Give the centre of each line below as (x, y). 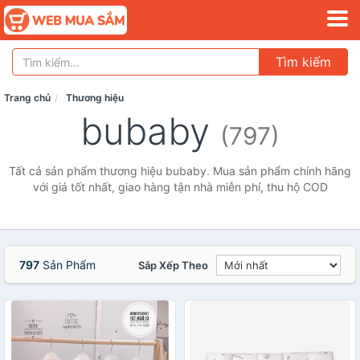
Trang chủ (27, 98)
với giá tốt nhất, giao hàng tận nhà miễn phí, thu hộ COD (180, 187)
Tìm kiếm (303, 62)
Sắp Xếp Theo (173, 265)
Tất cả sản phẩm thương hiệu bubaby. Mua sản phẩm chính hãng (180, 171)
